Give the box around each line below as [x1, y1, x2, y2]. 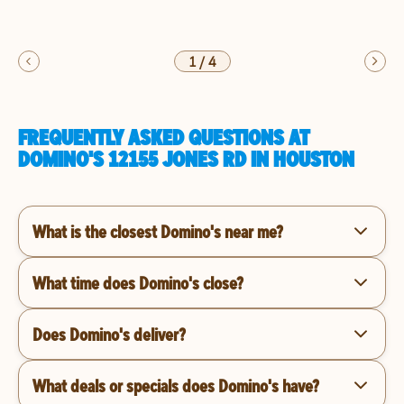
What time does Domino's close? [32, 271, 243, 294]
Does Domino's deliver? [32, 322, 186, 345]
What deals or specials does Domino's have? [32, 373, 319, 397]
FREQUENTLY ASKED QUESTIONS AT [18, 124, 309, 151]
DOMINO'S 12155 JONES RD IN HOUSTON [18, 145, 354, 172]
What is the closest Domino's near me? [32, 219, 283, 243]
